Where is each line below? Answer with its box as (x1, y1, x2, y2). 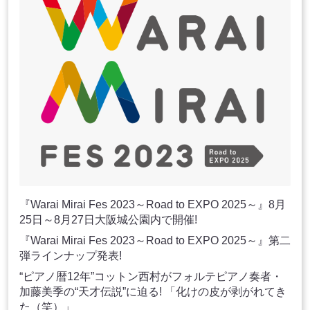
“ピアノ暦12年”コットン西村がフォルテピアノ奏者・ (19, 270, 282, 282)
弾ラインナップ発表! (19, 249, 122, 262)
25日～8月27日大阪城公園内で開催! (19, 213, 197, 226)
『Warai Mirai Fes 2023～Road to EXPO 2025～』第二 (19, 234, 291, 246)
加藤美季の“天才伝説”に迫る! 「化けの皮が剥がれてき (19, 285, 286, 298)
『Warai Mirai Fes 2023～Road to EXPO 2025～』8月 (19, 198, 286, 210)
